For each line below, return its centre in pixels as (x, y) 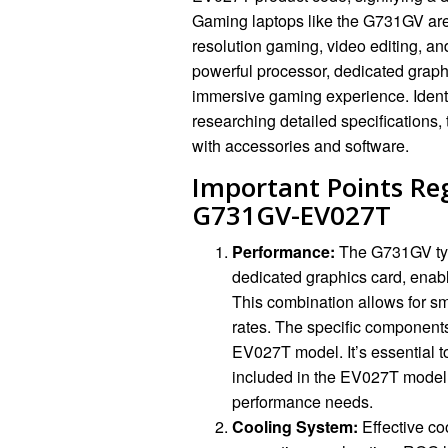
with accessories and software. (300, 145)
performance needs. (302, 401)
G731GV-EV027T (291, 214)
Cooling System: (295, 426)
